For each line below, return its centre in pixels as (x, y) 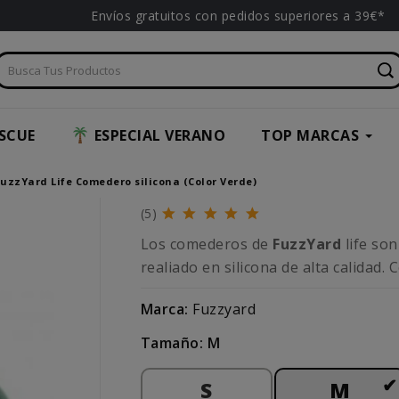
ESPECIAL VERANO (159, 136)
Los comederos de (207, 244)
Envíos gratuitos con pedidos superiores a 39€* (238, 16)
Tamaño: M (180, 343)
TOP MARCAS (310, 136)
